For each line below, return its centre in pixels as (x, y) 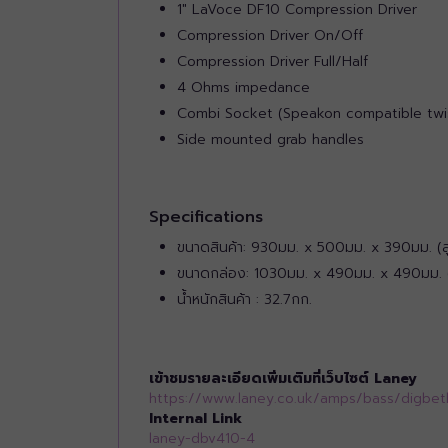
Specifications (206, 216)
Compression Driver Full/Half (272, 61)
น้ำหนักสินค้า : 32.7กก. (244, 299)
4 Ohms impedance (243, 87)
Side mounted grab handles (270, 139)
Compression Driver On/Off (270, 35)
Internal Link (195, 418)
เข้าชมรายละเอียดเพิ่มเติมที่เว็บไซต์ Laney (283, 378)
